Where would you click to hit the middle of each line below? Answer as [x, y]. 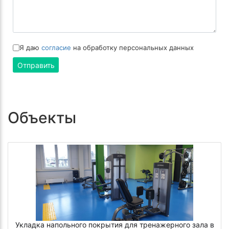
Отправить [36, 65]
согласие [56, 47]
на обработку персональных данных [132, 47]
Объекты [42, 118]
